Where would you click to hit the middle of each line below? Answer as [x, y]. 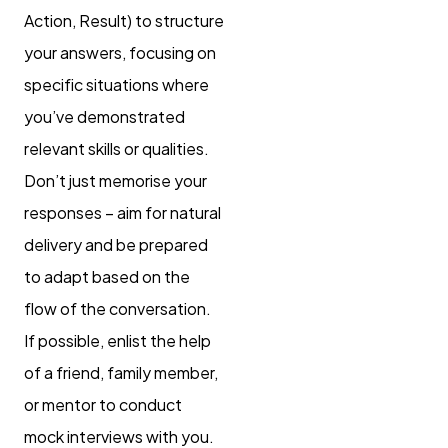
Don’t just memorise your [115, 181]
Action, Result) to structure [124, 21]
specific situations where [116, 85]
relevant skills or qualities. [116, 149]
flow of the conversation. [117, 309]
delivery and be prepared [116, 245]
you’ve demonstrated [104, 117]
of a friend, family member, [121, 373]
